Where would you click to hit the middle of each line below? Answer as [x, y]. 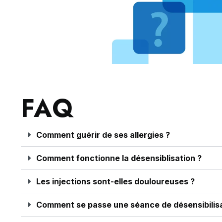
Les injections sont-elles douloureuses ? [115, 181]
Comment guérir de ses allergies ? [103, 135]
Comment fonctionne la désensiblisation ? [119, 158]
